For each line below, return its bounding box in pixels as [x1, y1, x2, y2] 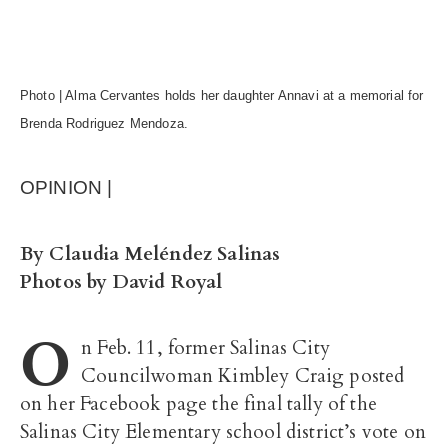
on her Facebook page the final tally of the [20, 391, 377, 417]
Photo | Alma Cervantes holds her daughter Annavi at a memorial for [20, 88, 424, 103]
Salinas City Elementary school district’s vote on [20, 419, 426, 445]
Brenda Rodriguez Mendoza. [20, 116, 193, 131]
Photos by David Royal [20, 269, 223, 295]
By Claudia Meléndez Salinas [20, 241, 281, 267]
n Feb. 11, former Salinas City [81, 335, 330, 361]
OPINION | [20, 177, 118, 198]
